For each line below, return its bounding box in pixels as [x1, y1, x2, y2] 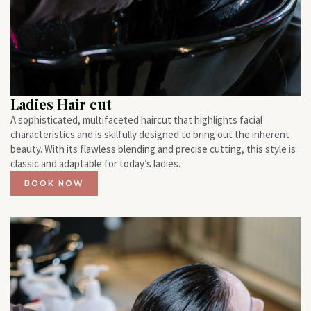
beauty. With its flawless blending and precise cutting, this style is [10, 142, 296, 155]
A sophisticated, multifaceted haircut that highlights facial [10, 113, 262, 126]
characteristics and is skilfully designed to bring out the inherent [10, 128, 289, 141]
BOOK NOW [24, 178, 84, 188]
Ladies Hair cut [10, 94, 112, 113]
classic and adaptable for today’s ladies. [10, 157, 180, 170]
